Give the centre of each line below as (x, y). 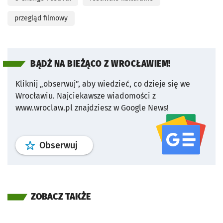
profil (88, 145)
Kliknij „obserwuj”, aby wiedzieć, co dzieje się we (103, 84)
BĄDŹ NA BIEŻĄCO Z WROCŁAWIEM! (101, 64)
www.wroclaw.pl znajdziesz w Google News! (92, 108)
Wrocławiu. (35, 96)
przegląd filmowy (41, 18)
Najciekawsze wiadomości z (106, 96)
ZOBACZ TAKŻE (61, 197)
